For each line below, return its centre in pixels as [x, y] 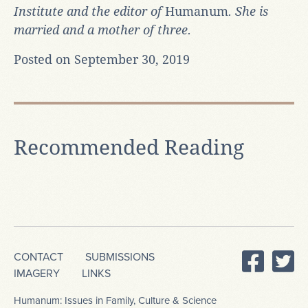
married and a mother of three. [102, 30]
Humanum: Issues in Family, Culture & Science [115, 300]
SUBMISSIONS [120, 257]
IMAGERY [37, 273]
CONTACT [38, 257]
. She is [248, 11]
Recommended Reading [129, 147]
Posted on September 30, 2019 [102, 59]
